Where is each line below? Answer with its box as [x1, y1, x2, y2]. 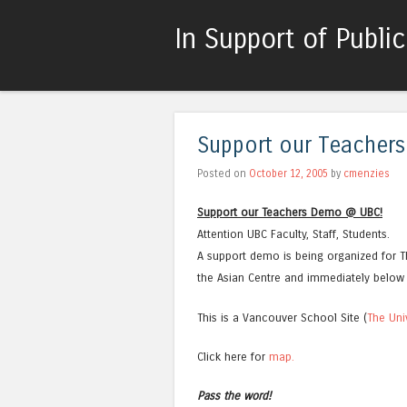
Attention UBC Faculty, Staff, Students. [197, 227, 390, 242]
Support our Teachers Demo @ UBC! [197, 205, 382, 220]
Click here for [197, 349, 269, 363]
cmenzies [343, 167, 390, 181]
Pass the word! [197, 388, 271, 402]
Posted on [197, 167, 249, 181]
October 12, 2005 [249, 167, 328, 181]
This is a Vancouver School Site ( [197, 310, 367, 324]
